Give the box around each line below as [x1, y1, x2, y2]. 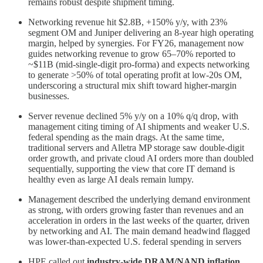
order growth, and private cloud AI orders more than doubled [28, 153, 254, 164]
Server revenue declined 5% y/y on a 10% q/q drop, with [28, 111, 238, 122]
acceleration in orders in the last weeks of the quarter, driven [28, 215, 249, 226]
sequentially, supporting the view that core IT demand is [28, 164, 235, 174]
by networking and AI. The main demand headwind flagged [28, 226, 250, 237]
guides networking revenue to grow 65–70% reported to [28, 49, 235, 59]
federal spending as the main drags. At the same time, [28, 132, 224, 143]
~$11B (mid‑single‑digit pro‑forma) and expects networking [28, 59, 249, 70]
